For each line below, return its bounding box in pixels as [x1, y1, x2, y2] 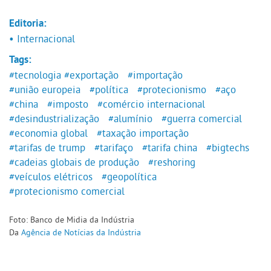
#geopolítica [101, 171, 157, 183]
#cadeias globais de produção [9, 156, 139, 169]
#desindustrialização [9, 113, 99, 125]
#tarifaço [94, 142, 133, 154]
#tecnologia [9, 69, 61, 82]
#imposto [47, 98, 88, 111]
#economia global [9, 127, 88, 140]
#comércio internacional [97, 98, 205, 111]
